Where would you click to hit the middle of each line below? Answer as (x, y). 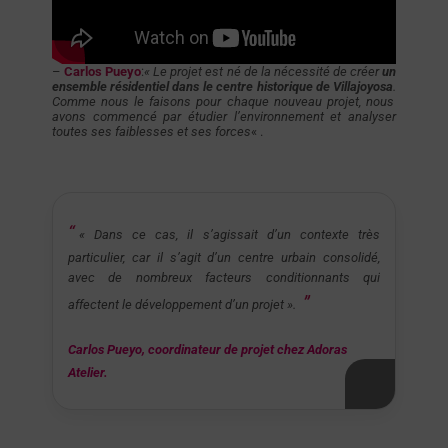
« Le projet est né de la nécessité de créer (263, 71)
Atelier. (87, 372)
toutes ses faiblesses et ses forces (151, 131)
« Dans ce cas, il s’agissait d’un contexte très (229, 234)
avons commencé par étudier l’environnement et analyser (224, 116)
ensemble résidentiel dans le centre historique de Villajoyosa (222, 86)
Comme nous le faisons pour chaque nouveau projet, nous (223, 101)
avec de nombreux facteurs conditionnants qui (224, 277)
